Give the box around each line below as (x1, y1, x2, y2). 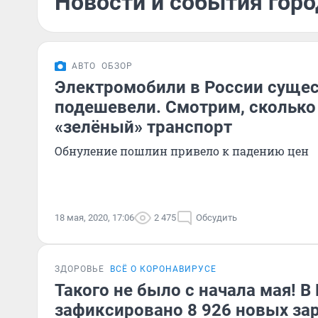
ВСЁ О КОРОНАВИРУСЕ (110, 264, 216, 274)
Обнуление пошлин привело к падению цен (55, 143, 309, 158)
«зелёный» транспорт (55, 117, 232, 137)
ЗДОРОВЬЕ (55, 264, 104, 274)
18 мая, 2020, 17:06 (55, 212, 134, 223)
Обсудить (196, 212, 237, 223)
